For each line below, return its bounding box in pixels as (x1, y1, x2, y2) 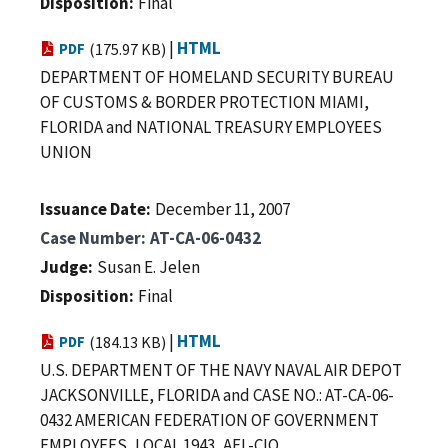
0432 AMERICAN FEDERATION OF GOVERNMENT (40, 408, 379, 431)
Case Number (40, 226, 141, 249)
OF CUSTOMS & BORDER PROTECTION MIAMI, (40, 90, 369, 113)
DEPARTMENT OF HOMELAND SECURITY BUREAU (40, 65, 394, 88)
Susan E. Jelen (97, 255, 200, 278)
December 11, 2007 (155, 197, 290, 220)
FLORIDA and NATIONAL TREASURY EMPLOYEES (40, 115, 382, 138)
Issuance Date (40, 197, 146, 220)
